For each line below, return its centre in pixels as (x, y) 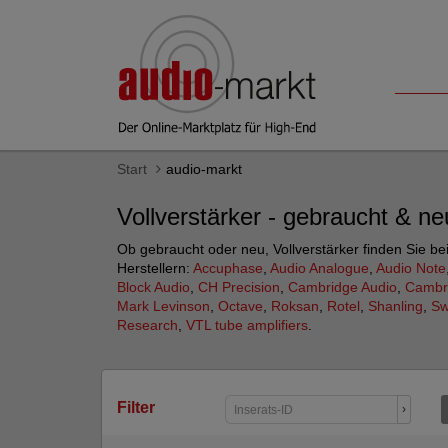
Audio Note (411, 268)
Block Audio (153, 287)
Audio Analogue (319, 268)
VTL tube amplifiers (247, 325)
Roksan (295, 306)
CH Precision (239, 287)
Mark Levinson (163, 306)
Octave (240, 306)
